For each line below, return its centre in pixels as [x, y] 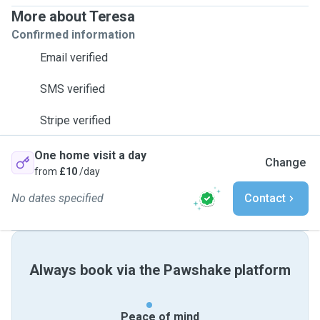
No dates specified [57, 198]
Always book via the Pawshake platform [160, 270]
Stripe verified [75, 120]
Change [285, 162]
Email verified [74, 57]
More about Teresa [73, 16]
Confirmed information [73, 35]
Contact [265, 198]
